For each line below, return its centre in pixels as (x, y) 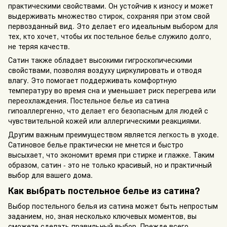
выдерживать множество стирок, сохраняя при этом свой (109, 15)
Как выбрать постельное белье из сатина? (104, 191)
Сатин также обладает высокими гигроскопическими (100, 60)
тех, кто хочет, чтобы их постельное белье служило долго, (110, 36)
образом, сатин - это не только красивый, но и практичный (110, 164)
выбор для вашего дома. (50, 175)
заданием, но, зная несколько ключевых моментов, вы (102, 216)
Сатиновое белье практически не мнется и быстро (96, 144)
